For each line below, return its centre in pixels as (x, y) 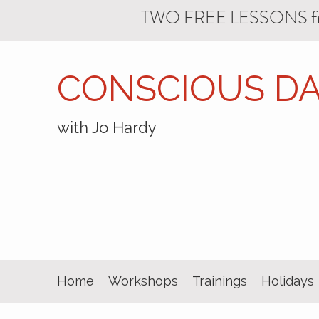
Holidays (288, 281)
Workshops (143, 281)
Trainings (220, 281)
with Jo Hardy (107, 127)
